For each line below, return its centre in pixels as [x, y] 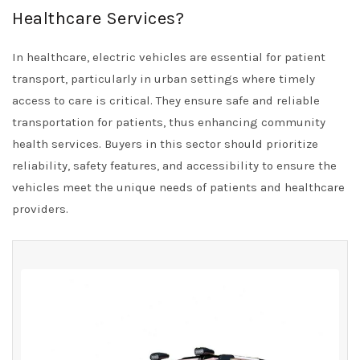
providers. [40, 209]
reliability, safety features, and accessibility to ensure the [174, 166]
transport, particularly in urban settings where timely [164, 79]
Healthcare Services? [98, 18]
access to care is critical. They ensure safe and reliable [166, 100]
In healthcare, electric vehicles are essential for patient [169, 57]
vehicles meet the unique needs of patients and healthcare [178, 187]
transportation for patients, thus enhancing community [169, 122]
